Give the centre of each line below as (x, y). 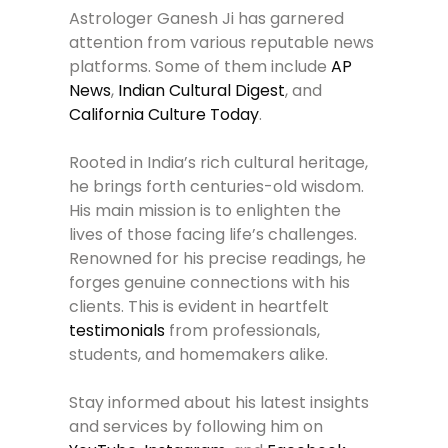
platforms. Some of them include (200, 67)
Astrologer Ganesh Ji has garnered (207, 19)
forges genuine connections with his (210, 283)
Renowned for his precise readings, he (218, 259)
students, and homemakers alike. (199, 355)
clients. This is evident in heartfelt (199, 307)
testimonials (117, 331)
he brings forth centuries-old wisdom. (217, 187)
